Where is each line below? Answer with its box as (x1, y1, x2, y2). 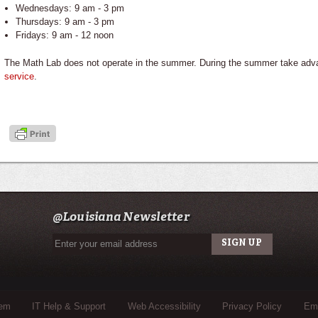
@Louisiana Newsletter (52, 211, 190, 224)
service (4, 70, 35, 82)
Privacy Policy (222, 301, 283, 312)
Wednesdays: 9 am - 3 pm (15, 2, 124, 13)
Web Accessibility (127, 301, 201, 312)
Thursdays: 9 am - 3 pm (15, 16, 114, 27)
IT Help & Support (32, 301, 106, 312)
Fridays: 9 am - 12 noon (15, 29, 114, 40)
